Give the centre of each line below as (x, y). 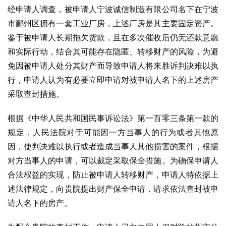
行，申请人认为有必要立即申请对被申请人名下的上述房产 (113, 80)
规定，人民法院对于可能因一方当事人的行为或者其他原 (113, 132)
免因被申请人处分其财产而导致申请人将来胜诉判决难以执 (113, 66)
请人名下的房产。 (40, 203)
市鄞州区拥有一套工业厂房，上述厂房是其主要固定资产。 (113, 23)
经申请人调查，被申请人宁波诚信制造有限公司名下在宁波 (113, 9)
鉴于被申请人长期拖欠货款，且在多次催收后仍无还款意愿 (113, 37)
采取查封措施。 (36, 94)
